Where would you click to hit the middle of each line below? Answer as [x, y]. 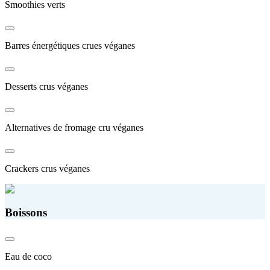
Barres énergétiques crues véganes [70, 46]
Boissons [26, 213]
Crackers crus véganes [47, 169]
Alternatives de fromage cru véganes [74, 128]
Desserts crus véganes [46, 87]
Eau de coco [28, 256]
